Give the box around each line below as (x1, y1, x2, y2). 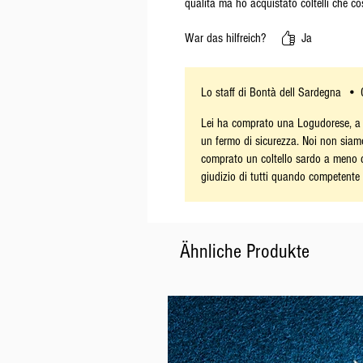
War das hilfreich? (185, 31, 266, 46)
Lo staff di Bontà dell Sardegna (201, 85, 341, 100)
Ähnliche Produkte (180, 240, 310, 263)
